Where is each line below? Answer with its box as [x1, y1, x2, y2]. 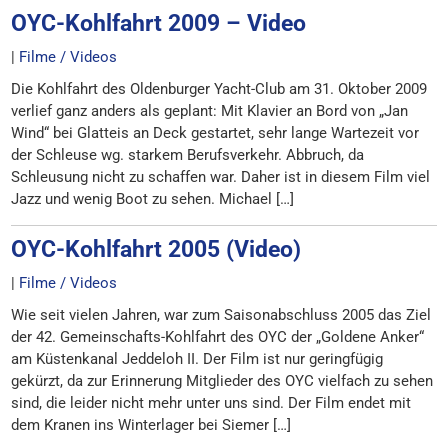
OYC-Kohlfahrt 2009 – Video [11, 10, 307, 36]
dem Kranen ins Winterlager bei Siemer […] [11, 416, 292, 434]
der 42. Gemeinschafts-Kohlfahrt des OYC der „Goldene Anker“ [11, 328, 425, 346]
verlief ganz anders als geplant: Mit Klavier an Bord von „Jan [11, 102, 409, 120]
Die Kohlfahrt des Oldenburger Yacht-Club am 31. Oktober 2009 [11, 80, 428, 98]
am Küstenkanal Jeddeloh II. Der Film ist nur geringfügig [11, 350, 384, 368]
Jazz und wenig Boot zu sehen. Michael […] [11, 190, 295, 208]
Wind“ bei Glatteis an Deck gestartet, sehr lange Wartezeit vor [11, 124, 420, 142]
